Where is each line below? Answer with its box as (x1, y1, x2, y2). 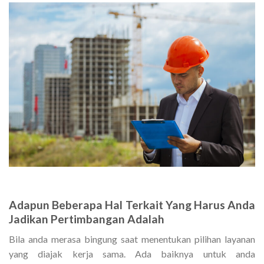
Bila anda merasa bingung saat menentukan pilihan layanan (9, 233, 255, 245)
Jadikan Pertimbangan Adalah (9, 212, 164, 226)
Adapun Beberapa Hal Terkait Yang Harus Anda (9, 197, 255, 212)
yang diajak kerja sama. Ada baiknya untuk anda (9, 248, 255, 260)
